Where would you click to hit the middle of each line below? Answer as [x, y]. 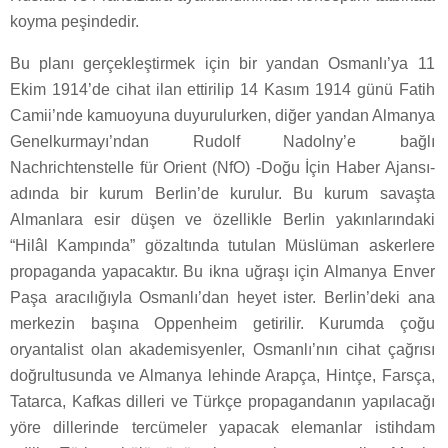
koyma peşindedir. [74, 21]
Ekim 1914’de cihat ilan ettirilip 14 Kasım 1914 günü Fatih [222, 89]
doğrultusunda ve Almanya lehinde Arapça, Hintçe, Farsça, [222, 375]
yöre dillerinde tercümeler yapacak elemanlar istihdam [222, 427]
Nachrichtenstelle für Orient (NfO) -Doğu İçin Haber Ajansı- [222, 167]
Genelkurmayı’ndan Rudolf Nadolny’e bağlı [222, 141]
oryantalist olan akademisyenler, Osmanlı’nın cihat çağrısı [222, 349]
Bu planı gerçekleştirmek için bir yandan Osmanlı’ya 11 [222, 63]
